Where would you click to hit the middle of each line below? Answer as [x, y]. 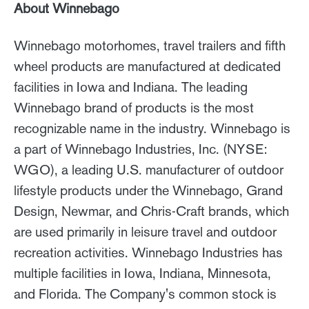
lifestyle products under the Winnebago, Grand [148, 190]
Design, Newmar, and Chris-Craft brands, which [151, 211]
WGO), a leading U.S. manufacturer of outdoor [149, 169]
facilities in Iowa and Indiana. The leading [131, 87]
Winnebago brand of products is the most [134, 107]
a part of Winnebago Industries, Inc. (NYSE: [140, 149]
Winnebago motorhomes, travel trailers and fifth [150, 45]
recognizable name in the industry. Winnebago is [152, 128]
